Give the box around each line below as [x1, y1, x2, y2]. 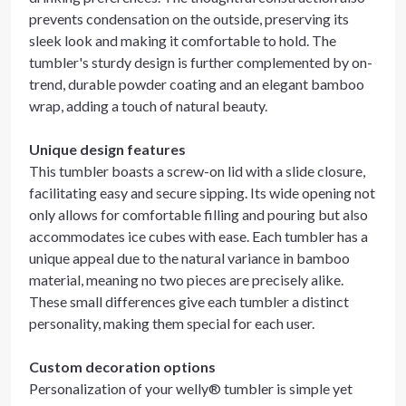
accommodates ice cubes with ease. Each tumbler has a [29, 227, 368, 245]
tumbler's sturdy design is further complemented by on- [29, 53, 372, 71]
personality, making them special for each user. [29, 314, 314, 332]
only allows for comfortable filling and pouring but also [29, 206, 368, 223]
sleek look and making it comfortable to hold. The [29, 32, 336, 49]
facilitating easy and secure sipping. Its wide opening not [29, 184, 375, 201]
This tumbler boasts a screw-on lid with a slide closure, [29, 162, 365, 179]
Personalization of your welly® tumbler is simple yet [29, 380, 353, 397]
